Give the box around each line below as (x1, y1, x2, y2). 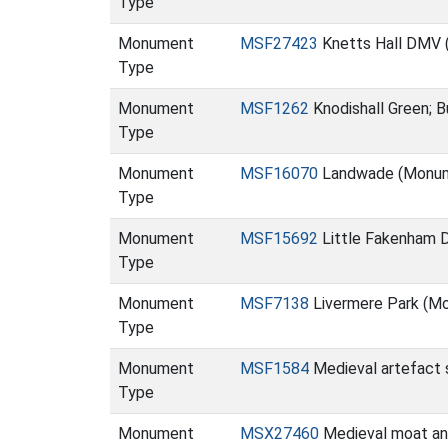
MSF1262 (240, 99, 309, 118)
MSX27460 (240, 424, 319, 443)
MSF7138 (240, 294, 309, 313)
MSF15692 (240, 229, 318, 248)
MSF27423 (240, 34, 318, 53)
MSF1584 (240, 359, 309, 378)
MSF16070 (240, 164, 318, 183)
